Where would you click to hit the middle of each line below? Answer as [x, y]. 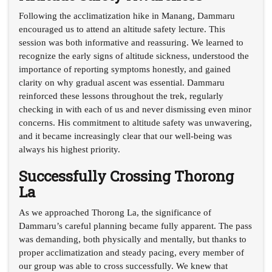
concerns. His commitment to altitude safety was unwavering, [135, 122]
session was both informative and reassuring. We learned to [131, 42]
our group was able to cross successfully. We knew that [123, 266]
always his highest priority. [70, 149]
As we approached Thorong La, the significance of [115, 212]
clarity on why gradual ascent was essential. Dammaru [122, 82]
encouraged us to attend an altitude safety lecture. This [122, 29]
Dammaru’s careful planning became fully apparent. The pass [135, 226]
